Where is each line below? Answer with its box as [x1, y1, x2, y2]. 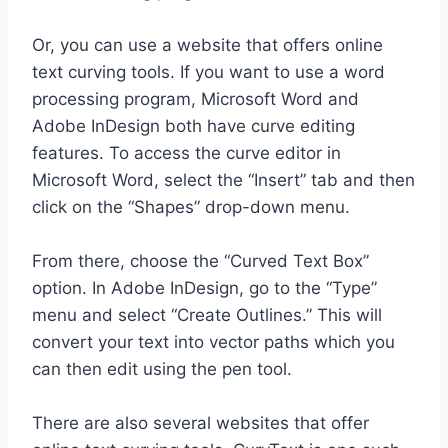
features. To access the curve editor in [32, 142, 341, 163]
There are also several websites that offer [32, 412, 369, 433]
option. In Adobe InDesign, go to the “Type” [32, 277, 377, 298]
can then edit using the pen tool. [32, 358, 292, 379]
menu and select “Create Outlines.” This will [32, 304, 382, 325]
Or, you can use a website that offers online [32, 34, 383, 55]
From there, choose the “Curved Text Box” [32, 250, 369, 271]
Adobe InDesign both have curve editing [32, 115, 355, 136]
